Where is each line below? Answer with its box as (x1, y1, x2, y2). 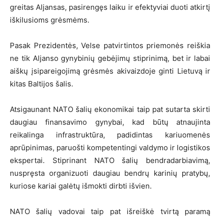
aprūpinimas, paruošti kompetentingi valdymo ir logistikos (10, 142, 210, 152)
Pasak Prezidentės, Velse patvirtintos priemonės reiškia (10, 40, 210, 50)
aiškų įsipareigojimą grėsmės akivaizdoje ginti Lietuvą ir (10, 66, 210, 76)
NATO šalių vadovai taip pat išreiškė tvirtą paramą (10, 206, 210, 216)
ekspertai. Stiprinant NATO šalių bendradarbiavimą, (10, 155, 210, 165)
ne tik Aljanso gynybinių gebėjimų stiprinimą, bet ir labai (10, 53, 210, 63)
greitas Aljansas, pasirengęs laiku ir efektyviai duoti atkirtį (10, 2, 210, 12)
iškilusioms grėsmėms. (10, 15, 89, 25)
